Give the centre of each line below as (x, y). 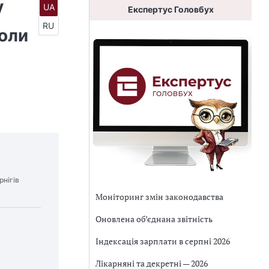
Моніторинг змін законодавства (159, 197)
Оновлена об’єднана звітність (154, 219)
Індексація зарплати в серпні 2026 (163, 241)
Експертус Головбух (171, 9)
